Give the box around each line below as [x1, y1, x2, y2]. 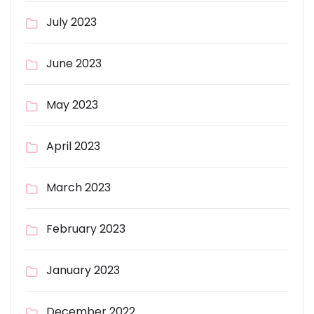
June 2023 [46, 55, 102, 71]
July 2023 [46, 14, 97, 30]
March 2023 [46, 179, 111, 196]
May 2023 [46, 97, 98, 113]
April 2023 [46, 138, 100, 154]
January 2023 [46, 262, 120, 278]
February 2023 [46, 221, 125, 237]
